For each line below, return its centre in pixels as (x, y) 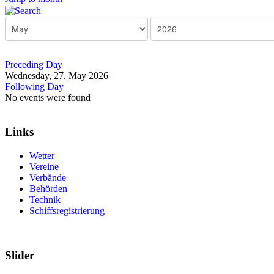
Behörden (48, 189)
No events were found (48, 97)
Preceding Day (34, 64)
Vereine (44, 167)
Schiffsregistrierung (67, 211)
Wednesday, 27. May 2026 (57, 75)
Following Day (34, 86)
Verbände (48, 178)
